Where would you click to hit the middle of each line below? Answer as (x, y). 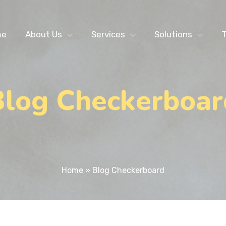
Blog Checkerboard (128, 170)
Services (108, 34)
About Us (44, 34)
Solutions (173, 34)
